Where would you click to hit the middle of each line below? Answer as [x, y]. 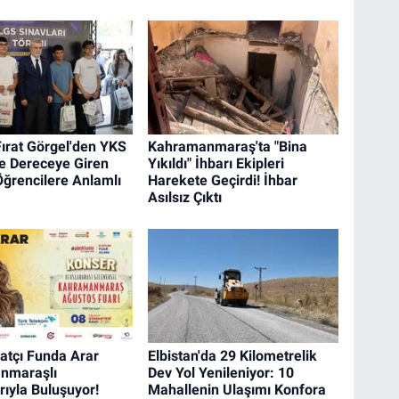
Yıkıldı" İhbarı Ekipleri [216, 164]
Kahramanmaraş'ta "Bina [228, 147]
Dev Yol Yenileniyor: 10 [221, 372]
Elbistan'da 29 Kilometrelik [233, 355]
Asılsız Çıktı [185, 198]
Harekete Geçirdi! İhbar [223, 181]
